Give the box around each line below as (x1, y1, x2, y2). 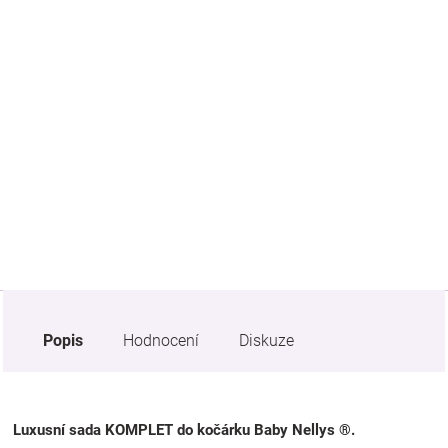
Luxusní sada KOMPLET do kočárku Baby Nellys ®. (13, 420, 355, 439)
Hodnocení (123, 330, 199, 350)
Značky (14, 12, 66, 31)
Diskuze (239, 330, 294, 350)
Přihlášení (14, 170, 84, 189)
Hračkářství (14, 118, 96, 137)
